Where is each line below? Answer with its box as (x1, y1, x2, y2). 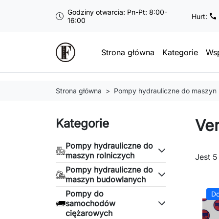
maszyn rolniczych (66, 151, 134, 160)
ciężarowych (66, 208, 112, 218)
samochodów (66, 198, 115, 208)
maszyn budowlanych (66, 175, 146, 184)
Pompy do (66, 189, 104, 198)
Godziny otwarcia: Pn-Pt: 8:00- (67, 8, 167, 16)
